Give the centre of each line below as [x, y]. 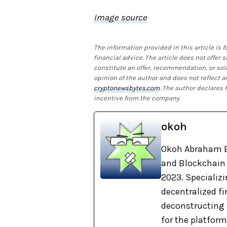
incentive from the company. [137, 98]
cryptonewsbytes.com [127, 88]
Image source [121, 17]
